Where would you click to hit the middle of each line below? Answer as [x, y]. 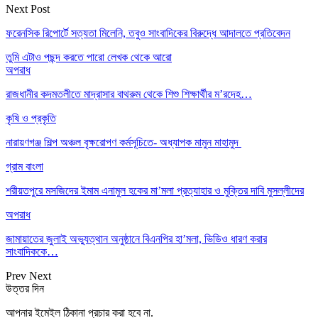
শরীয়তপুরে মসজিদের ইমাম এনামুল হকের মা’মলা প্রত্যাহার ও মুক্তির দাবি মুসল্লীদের [155, 190]
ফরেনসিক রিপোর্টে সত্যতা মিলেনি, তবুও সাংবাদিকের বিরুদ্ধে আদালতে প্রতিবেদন [148, 33]
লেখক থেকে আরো [139, 57]
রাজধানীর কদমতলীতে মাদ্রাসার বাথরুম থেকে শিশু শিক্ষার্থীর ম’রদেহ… [129, 94]
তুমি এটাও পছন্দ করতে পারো [55, 57]
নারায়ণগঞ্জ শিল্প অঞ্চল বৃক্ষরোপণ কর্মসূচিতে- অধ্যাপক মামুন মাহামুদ [124, 142]
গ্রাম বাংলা [24, 166]
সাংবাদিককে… [32, 251]
